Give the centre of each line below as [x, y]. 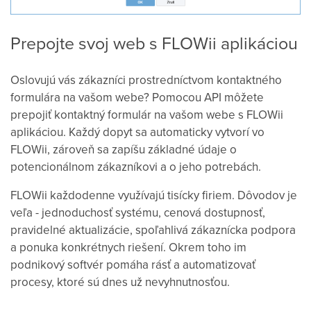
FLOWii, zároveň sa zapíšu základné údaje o [124, 149]
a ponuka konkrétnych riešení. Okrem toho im [128, 247]
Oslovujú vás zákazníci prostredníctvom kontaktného [146, 79]
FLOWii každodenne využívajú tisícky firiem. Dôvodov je [154, 195]
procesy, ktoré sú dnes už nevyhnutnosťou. [120, 281]
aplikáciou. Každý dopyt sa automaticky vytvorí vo [137, 132]
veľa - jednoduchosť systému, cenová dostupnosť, [138, 212]
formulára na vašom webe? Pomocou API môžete [137, 97]
